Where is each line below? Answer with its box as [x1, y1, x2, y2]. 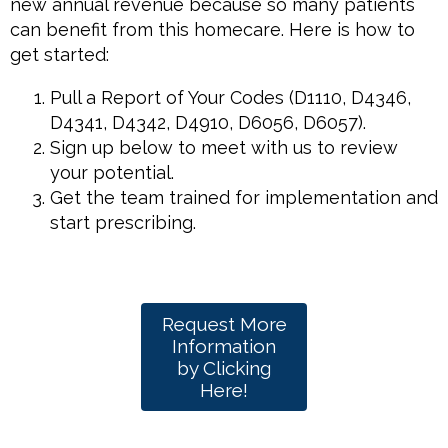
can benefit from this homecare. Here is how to [10, 19, 415, 41]
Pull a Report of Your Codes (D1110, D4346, [50, 87, 411, 109]
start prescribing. [50, 212, 196, 234]
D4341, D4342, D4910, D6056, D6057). [50, 112, 366, 134]
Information [172, 335, 276, 358]
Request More [161, 313, 287, 336]
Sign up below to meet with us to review [50, 137, 398, 159]
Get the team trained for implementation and [50, 187, 438, 209]
